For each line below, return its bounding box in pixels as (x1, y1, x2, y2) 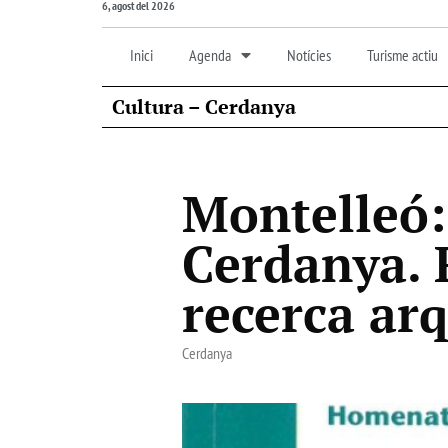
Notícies (287, 44, 331, 65)
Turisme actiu (367, 44, 438, 65)
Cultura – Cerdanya (112, 92, 296, 120)
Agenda (189, 44, 231, 65)
